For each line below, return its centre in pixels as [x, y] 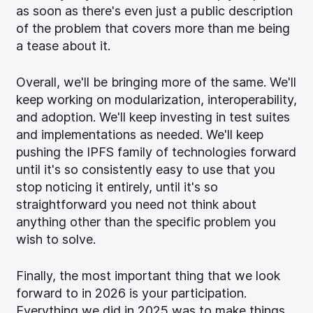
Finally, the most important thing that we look [148, 276]
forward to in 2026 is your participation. [131, 293]
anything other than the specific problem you [146, 222]
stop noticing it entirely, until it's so [117, 187]
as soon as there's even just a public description [154, 11]
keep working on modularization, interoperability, [156, 100]
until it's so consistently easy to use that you [146, 170]
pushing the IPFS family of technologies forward [156, 152]
